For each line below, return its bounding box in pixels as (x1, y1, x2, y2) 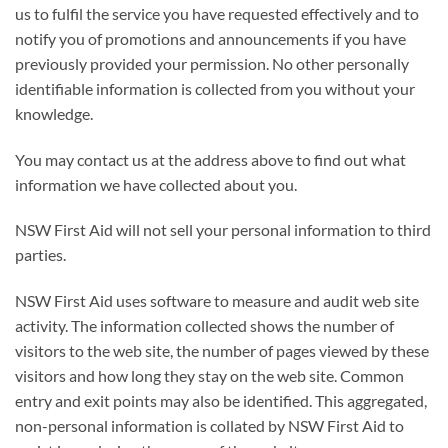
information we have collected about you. (15, 174, 297, 194)
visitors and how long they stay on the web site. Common (15, 366, 404, 386)
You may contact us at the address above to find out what (15, 149, 406, 169)
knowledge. (15, 103, 93, 123)
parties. (15, 245, 66, 265)
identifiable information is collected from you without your (15, 78, 415, 98)
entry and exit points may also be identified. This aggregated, (15, 391, 427, 411)
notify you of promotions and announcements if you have (15, 28, 406, 48)
